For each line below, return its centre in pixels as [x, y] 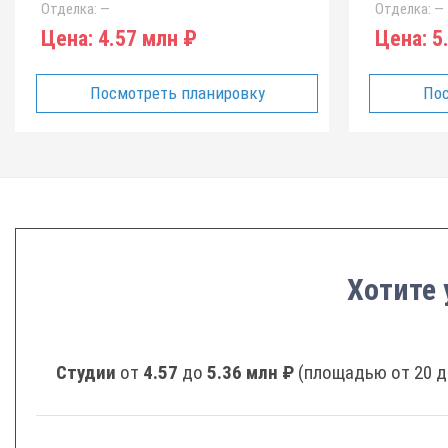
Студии [88, 372]
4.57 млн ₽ [145, 38]
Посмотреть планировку [177, 93]
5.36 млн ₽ [250, 372]
